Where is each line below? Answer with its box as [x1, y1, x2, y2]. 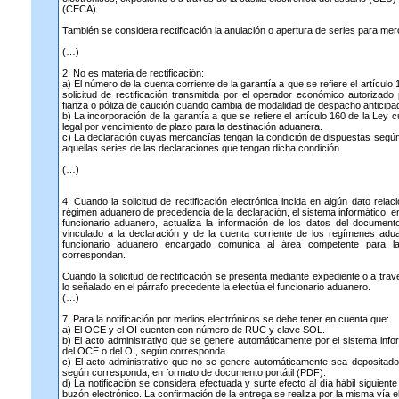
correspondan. [61, 249, 126, 260]
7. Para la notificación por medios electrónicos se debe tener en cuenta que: [61, 313, 389, 324]
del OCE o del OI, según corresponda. [61, 346, 228, 356]
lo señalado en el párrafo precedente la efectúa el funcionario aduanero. [61, 281, 370, 292]
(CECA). [61, 4, 99, 14]
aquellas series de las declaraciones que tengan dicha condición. [61, 142, 342, 153]
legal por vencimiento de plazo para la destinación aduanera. [61, 121, 322, 132]
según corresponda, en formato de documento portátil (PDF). [61, 367, 326, 378]
